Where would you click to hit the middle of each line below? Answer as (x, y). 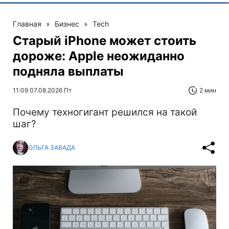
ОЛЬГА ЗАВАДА (52, 148)
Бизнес (67, 24)
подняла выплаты (68, 71)
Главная (27, 24)
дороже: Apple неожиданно (99, 56)
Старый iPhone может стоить (105, 40)
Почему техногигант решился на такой (105, 112)
